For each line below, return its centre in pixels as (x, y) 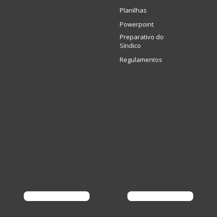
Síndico (130, 45)
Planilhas (133, 10)
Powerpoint (137, 24)
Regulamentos (141, 59)
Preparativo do (142, 37)
